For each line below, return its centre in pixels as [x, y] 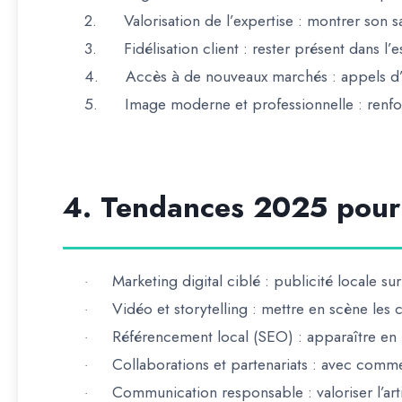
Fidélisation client [181, 48]
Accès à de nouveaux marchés [227, 76]
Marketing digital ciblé [186, 281]
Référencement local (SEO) [203, 336]
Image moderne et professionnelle [239, 104]
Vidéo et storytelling [180, 309]
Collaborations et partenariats [210, 364]
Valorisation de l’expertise [209, 21]
